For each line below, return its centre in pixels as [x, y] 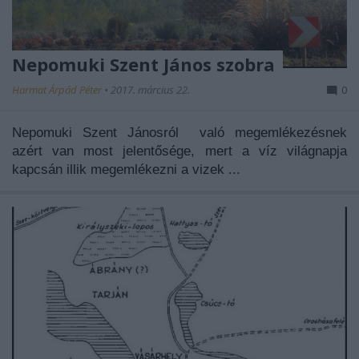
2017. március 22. [150, 89]
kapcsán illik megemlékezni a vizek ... [126, 169]
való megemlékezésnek [273, 132]
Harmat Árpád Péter [58, 89]
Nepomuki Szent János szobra [143, 64]
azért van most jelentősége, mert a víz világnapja [179, 151]
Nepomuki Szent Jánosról [106, 132]
